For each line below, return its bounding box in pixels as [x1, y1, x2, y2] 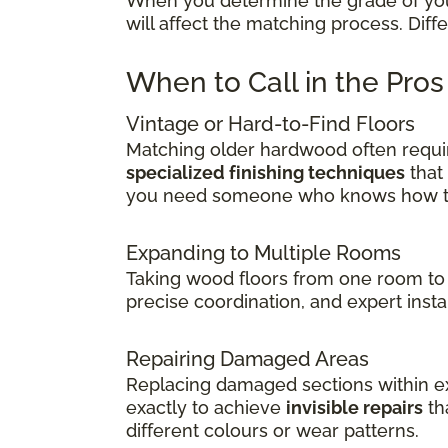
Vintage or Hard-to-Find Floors [126, 111, 415, 136]
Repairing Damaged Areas [126, 346, 369, 371]
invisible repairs [286, 396, 423, 418]
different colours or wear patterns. [126, 419, 419, 441]
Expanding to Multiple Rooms [126, 240, 401, 265]
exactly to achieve [126, 396, 286, 418]
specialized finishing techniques [126, 161, 405, 183]
